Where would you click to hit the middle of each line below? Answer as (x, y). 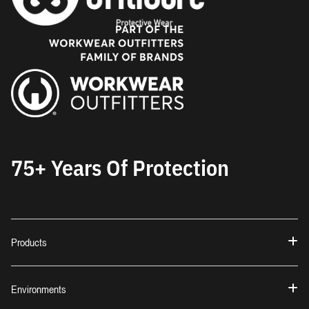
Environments (39, 289)
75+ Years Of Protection (120, 167)
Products (29, 242)
